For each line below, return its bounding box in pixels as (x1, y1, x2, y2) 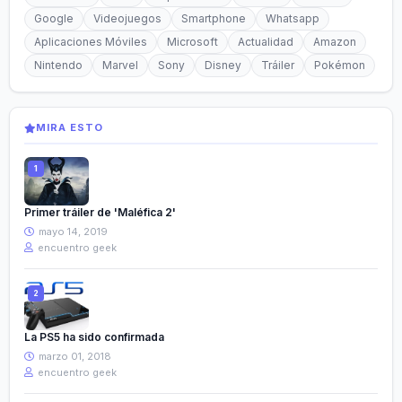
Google (34, 12, 74, 26)
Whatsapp (266, 12, 319, 26)
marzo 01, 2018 (36, 350, 111, 363)
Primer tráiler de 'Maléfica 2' (24, 205, 176, 220)
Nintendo (34, 58, 83, 73)
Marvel (102, 58, 138, 73)
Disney (205, 58, 241, 73)
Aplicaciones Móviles (34, 35, 147, 49)
